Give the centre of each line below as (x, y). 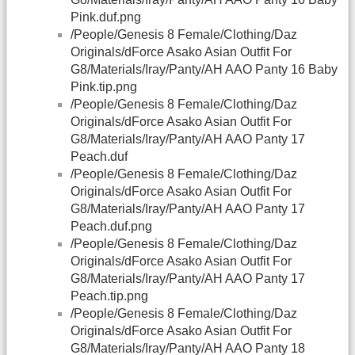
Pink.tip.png (104, 87)
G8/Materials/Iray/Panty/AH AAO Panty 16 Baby (204, 70)
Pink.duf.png (106, 17)
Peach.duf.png (111, 227)
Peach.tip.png (109, 296)
